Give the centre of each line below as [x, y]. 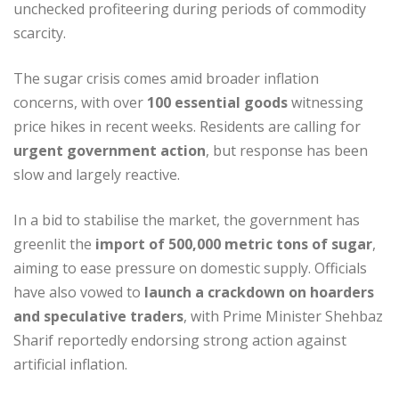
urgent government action [110, 151]
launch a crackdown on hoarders [259, 293]
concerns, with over [80, 103]
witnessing [326, 103]
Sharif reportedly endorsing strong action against [180, 341]
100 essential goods [217, 103]
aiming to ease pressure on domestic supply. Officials [190, 269]
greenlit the [54, 244]
